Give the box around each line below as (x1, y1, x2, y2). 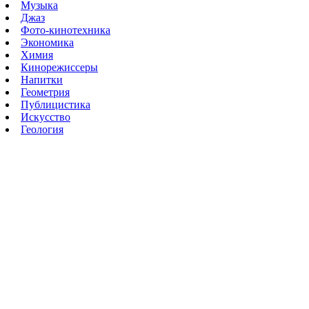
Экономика (21, 37, 74, 49)
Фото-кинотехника (21, 24, 110, 37)
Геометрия (21, 86, 70, 99)
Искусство (21, 111, 70, 123)
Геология (21, 123, 63, 136)
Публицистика (21, 99, 90, 111)
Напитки (21, 74, 63, 86)
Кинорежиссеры (21, 61, 98, 74)
